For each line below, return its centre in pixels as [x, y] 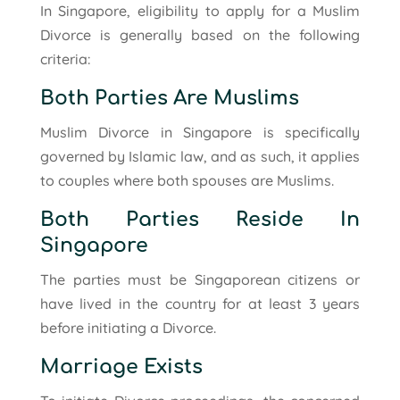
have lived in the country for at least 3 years [200, 303]
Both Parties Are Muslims [169, 98]
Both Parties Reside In [200, 219]
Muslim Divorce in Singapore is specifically [200, 132]
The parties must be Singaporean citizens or [200, 279]
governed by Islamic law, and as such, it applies [200, 156]
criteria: [65, 58]
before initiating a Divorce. [128, 327]
